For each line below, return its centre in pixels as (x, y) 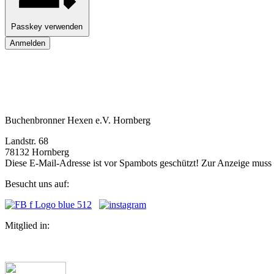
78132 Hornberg (37, 152)
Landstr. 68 (27, 141)
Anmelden (28, 43)
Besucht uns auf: (37, 183)
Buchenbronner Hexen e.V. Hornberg (78, 120)
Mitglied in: (27, 225)
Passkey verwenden (47, 27)
